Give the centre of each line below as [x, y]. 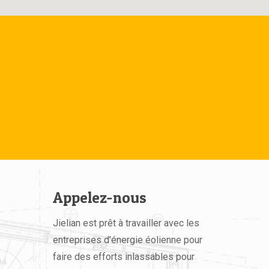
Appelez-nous [100, 198]
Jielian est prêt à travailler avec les [126, 223]
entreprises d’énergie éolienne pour [128, 240]
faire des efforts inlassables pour [124, 257]
